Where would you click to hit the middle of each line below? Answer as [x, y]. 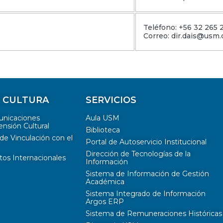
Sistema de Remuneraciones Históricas [154, 214]
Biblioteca [103, 130]
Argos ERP [105, 202]
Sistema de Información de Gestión [147, 174]
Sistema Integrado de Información [146, 194]
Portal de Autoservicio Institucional [146, 142]
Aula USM [103, 118]
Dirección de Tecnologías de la [138, 154]
